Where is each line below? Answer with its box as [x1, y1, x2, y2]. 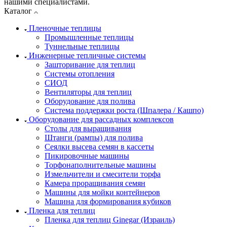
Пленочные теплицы [29, 24, 101, 33]
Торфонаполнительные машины [45, 161, 156, 170]
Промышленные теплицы [45, 33, 134, 42]
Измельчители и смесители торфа [45, 170, 161, 179]
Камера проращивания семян [45, 179, 145, 188]
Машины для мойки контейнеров [45, 188, 160, 197]
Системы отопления [45, 69, 115, 79]
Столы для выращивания [45, 124, 131, 133]
